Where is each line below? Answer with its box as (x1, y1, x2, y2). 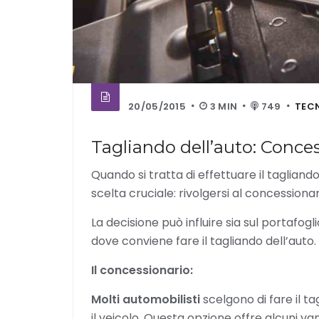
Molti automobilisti (91, 291, 200, 308)
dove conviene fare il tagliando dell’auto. (91, 233, 316, 249)
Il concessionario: (91, 262, 193, 278)
